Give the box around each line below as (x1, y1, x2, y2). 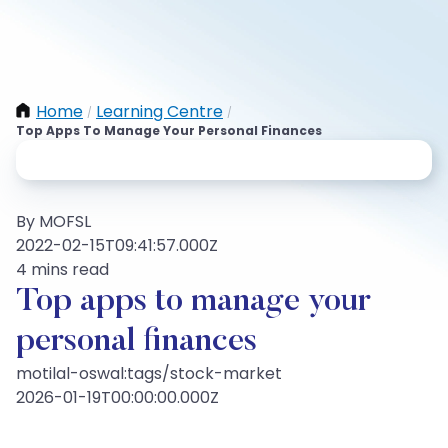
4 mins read (16, 258, 109, 281)
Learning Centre (96, 100, 223, 123)
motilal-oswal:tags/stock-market (16, 362, 282, 385)
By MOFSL (16, 210, 91, 233)
